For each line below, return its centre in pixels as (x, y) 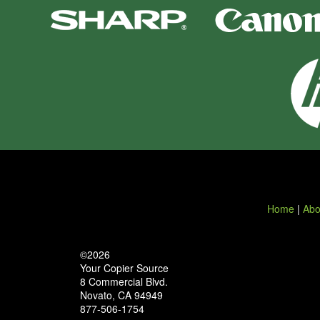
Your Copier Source (124, 267)
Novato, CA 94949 (121, 295)
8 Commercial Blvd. (124, 281)
